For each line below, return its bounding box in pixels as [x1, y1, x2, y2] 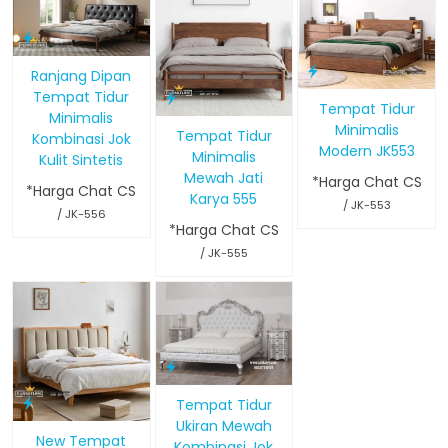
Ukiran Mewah [175, 415, 272, 436]
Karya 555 [190, 189, 258, 210]
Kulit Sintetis [39, 149, 124, 170]
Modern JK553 [318, 140, 415, 161]
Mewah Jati [184, 168, 264, 189]
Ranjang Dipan [31, 65, 132, 86]
